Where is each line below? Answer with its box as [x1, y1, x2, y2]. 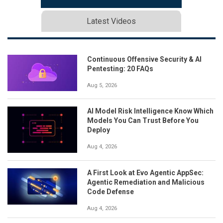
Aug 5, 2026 [87, 82, 117, 89]
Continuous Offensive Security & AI [87, 55, 202, 63]
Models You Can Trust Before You [87, 116, 199, 124]
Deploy [87, 125, 110, 134]
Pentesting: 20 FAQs [87, 64, 153, 73]
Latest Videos [86, 16, 136, 26]
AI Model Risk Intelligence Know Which [87, 107, 214, 115]
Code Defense [87, 187, 134, 196]
